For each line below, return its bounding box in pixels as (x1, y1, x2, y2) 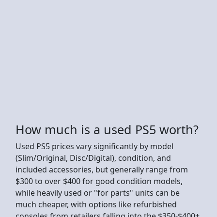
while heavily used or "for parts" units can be (15, 187, 180, 198)
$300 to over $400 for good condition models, (15, 175, 183, 186)
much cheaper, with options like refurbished (15, 199, 177, 210)
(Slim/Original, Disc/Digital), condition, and (15, 152, 171, 163)
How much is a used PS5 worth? (15, 121, 199, 138)
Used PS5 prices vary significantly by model (15, 140, 173, 152)
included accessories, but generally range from (15, 164, 188, 175)
